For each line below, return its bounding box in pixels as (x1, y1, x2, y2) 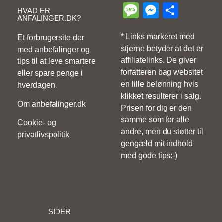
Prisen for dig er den (121, 104, 192, 112)
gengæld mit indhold (121, 139, 193, 148)
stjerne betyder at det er (121, 44, 203, 53)
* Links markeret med (121, 32, 195, 41)
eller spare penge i (17, 68, 83, 77)
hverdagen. (17, 80, 57, 89)
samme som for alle (121, 115, 189, 124)
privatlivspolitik (17, 130, 69, 139)
